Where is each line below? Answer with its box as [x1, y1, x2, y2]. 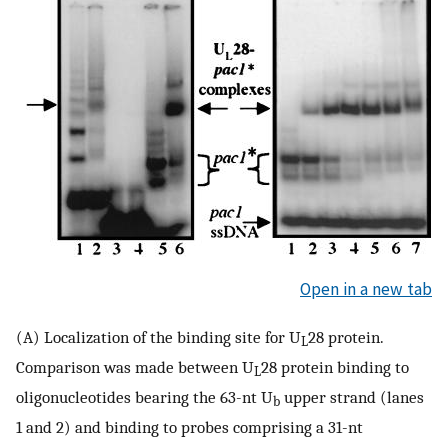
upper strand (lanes [280, 386, 424, 407]
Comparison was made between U [16, 356, 254, 377]
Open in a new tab [300, 278, 432, 301]
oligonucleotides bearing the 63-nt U [16, 386, 273, 407]
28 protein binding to [261, 356, 409, 377]
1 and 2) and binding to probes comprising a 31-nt [16, 416, 363, 437]
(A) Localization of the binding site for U [16, 326, 301, 347]
